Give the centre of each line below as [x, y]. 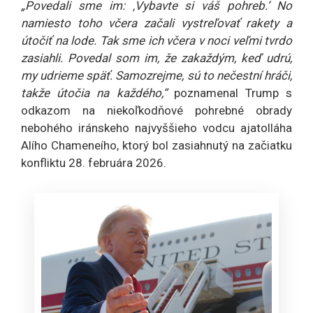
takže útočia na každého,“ [97, 93]
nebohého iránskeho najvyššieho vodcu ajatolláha [156, 128]
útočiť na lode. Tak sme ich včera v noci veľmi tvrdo [156, 41]
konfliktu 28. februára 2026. [94, 163]
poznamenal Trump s [233, 93]
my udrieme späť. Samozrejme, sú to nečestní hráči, [156, 76]
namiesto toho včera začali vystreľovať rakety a [156, 23]
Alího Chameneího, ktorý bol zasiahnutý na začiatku [156, 146]
